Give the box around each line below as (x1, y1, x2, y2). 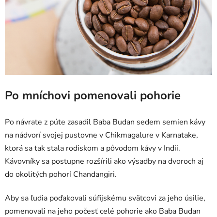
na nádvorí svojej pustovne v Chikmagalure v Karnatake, (5, 129, 198, 140)
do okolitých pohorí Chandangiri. (5, 169, 117, 180)
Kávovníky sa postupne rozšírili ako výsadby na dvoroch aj (5, 155, 203, 167)
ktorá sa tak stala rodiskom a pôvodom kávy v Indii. (5, 142, 180, 154)
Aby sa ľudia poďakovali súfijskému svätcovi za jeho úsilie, (5, 192, 205, 203)
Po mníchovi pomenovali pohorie (5, 87, 184, 103)
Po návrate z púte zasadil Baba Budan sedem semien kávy (5, 116, 205, 127)
